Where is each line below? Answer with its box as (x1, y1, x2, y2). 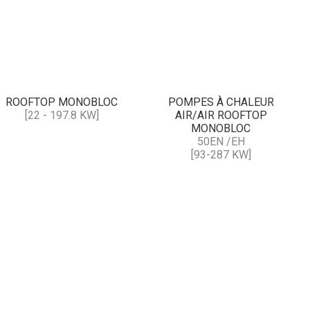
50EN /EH (197, 134, 245, 148)
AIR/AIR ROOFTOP (174, 108, 267, 122)
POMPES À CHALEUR (167, 95, 274, 109)
